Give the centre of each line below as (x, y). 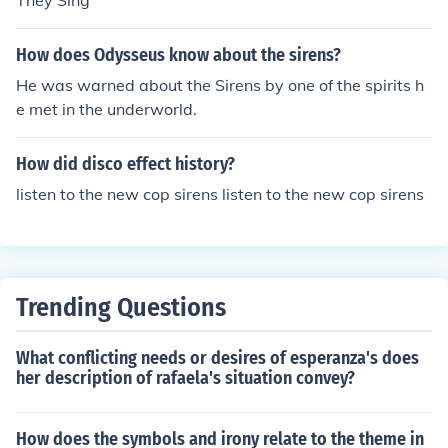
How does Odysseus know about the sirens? (178, 55)
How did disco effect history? (125, 164)
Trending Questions (121, 307)
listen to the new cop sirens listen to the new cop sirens (220, 194)
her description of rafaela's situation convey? (185, 378)
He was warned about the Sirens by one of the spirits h (220, 85)
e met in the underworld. (106, 109)
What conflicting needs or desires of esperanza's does (217, 358)
